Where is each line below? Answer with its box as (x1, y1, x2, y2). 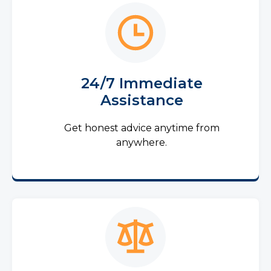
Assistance (100, 91, 183, 109)
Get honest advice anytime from (64, 122, 220, 134)
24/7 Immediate (80, 74, 203, 92)
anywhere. (116, 137, 167, 148)
